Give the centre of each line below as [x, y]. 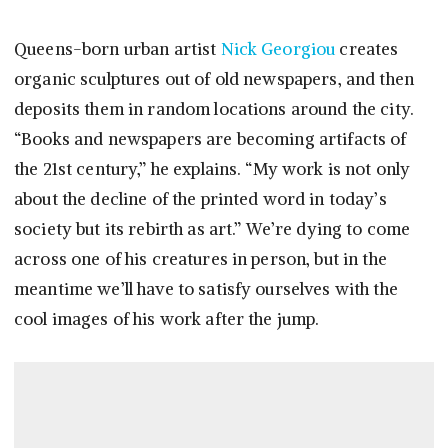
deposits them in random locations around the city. [214, 109]
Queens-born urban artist [117, 49]
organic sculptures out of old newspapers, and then [214, 79]
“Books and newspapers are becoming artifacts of [210, 139]
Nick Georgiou [278, 49]
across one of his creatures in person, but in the [200, 259]
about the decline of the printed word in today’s [200, 199]
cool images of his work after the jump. [167, 319]
